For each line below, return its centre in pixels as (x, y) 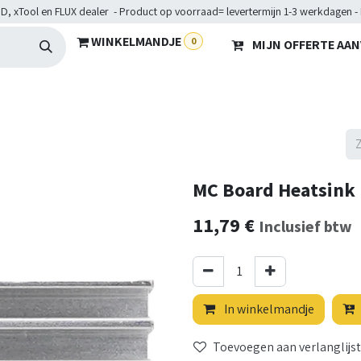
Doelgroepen (119, 90)
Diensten (206, 90)
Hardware (29, 90)
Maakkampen (294, 90)
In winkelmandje (268, 309)
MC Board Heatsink (274, 190)
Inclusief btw (305, 226)
